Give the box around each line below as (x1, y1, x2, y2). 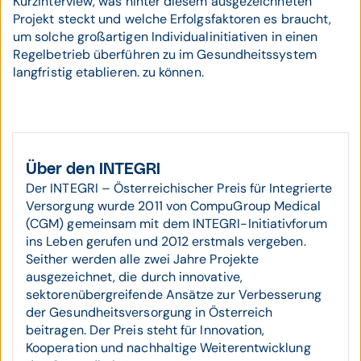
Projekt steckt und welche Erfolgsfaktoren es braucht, (13, 10, 332, 27)
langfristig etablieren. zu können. (13, 64, 204, 81)
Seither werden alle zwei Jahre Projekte (26, 251, 259, 268)
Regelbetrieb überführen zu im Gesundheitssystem (13, 46, 317, 63)
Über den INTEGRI (26, 161, 161, 177)
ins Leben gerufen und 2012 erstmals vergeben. (26, 233, 306, 250)
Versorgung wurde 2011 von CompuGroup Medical (26, 197, 322, 214)
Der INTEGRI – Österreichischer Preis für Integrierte (26, 180, 333, 197)
